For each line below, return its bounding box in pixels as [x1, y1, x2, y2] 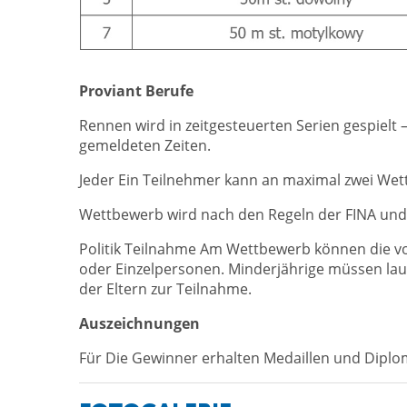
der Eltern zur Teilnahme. [79, 279, 252, 300]
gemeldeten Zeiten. [79, 135, 211, 156]
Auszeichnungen [79, 313, 200, 334]
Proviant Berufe [79, 81, 194, 102]
